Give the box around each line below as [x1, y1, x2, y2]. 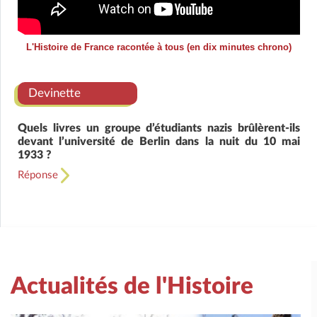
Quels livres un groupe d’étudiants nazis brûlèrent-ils [18, 122, 300, 134]
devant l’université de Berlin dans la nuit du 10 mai [18, 135, 300, 147]
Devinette [28, 86, 81, 99]
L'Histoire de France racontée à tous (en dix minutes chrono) [26, 41, 292, 52]
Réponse [18, 169, 61, 180]
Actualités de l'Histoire [11, 274, 253, 298]
